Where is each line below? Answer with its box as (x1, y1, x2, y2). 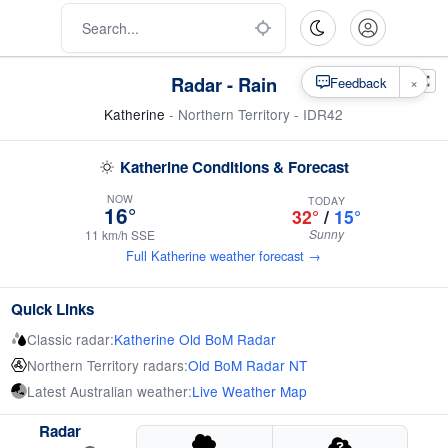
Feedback (330, 72, 387, 92)
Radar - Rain (170, 71, 277, 98)
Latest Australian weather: (27, 381, 192, 401)
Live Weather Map (192, 381, 307, 401)
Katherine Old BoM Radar (114, 329, 276, 349)
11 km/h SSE (85, 226, 156, 243)
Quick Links (11, 298, 94, 320)
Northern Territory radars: (27, 355, 188, 375)
